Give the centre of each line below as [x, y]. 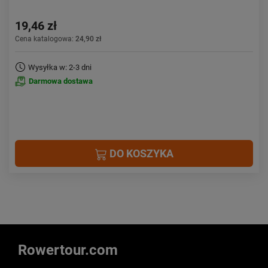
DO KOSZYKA [140, 153]
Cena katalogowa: [45, 39]
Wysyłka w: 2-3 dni [60, 67]
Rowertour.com [68, 250]
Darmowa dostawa [61, 81]
